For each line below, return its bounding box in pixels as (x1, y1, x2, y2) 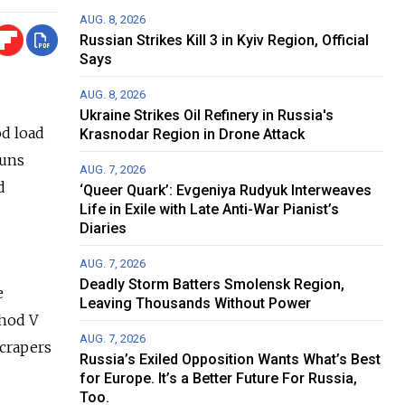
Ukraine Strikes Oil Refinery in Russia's (80, 106, 334, 124)
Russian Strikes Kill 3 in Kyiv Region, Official (80, 31, 370, 49)
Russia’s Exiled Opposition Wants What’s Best (80, 350, 381, 368)
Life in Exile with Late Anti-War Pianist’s (80, 200, 340, 218)
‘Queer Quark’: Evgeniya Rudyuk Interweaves (80, 181, 372, 199)
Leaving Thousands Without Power (80, 294, 312, 312)
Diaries (80, 219, 127, 237)
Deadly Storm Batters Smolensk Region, (80, 275, 345, 293)
